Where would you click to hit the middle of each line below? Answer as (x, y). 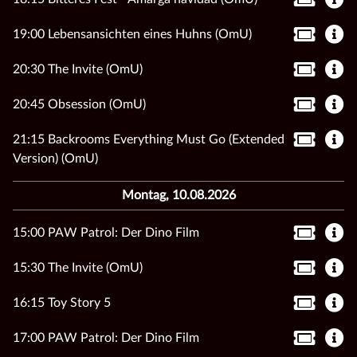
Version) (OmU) (55, 158)
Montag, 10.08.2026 (178, 195)
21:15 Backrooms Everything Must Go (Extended (149, 139)
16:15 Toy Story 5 (62, 302)
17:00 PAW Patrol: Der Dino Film (106, 337)
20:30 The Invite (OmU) (78, 69)
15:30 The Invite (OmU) (78, 267)
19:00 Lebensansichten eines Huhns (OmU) (132, 34)
